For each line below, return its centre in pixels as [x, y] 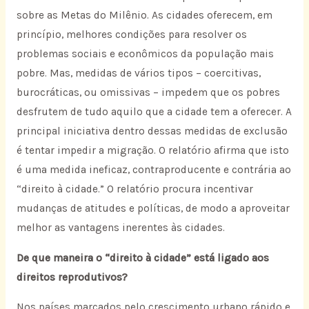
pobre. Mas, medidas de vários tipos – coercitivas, [138, 73]
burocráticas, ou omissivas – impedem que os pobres [148, 93]
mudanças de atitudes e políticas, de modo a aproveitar [153, 209]
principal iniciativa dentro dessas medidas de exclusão [152, 131]
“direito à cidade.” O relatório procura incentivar [134, 189]
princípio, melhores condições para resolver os [131, 35]
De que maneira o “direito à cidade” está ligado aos [142, 258]
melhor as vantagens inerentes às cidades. [120, 228]
